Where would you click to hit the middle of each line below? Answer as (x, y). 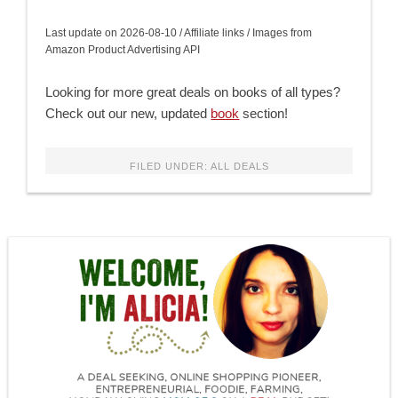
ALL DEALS (239, 167)
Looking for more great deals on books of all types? (193, 92)
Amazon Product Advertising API (123, 50)
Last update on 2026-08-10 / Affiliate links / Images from (179, 33)
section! (264, 114)
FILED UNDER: (170, 167)
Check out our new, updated (128, 114)
